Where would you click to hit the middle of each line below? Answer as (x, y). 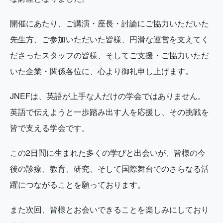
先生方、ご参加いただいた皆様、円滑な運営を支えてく (110, 39)
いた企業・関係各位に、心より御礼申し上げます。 (102, 71)
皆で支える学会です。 (50, 127)
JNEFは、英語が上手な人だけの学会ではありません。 (108, 96)
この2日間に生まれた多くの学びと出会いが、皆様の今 (108, 152)
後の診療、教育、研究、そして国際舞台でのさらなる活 (110, 168)
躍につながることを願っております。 (78, 184)
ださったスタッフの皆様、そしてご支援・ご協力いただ (110, 55)
